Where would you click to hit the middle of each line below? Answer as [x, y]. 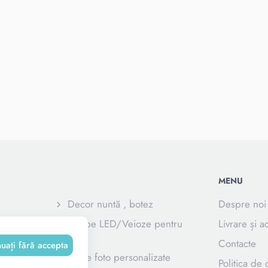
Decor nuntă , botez [111, 204]
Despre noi [242, 204]
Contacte [237, 243]
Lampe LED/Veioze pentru [125, 224]
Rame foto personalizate [119, 257]
